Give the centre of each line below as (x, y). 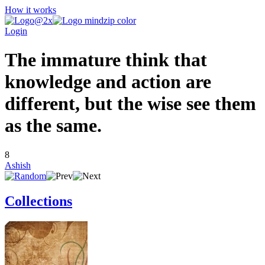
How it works (30, 10)
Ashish (18, 165)
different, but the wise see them (130, 104)
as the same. (53, 126)
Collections (38, 201)
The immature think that (106, 60)
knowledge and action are (108, 82)
